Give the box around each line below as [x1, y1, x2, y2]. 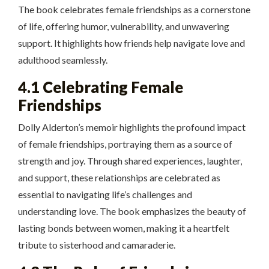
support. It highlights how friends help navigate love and [18, 37, 245, 49]
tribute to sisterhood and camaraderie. [18, 239, 175, 251]
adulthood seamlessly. [18, 54, 107, 66]
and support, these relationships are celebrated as [18, 172, 220, 184]
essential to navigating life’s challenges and [18, 189, 192, 201]
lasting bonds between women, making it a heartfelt [18, 222, 229, 234]
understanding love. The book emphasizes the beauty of [18, 205, 246, 217]
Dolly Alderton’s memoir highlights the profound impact [18, 121, 246, 133]
